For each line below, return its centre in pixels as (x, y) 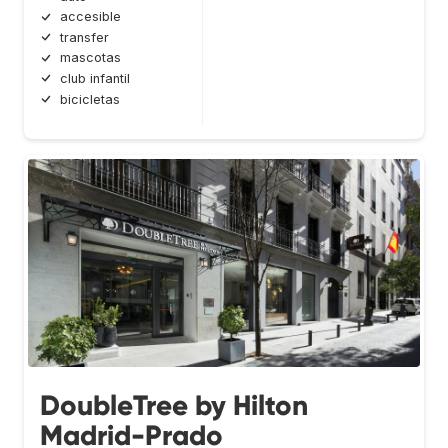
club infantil (95, 78)
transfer (84, 37)
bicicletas (90, 99)
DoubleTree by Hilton (174, 405)
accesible (90, 17)
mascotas (90, 58)
